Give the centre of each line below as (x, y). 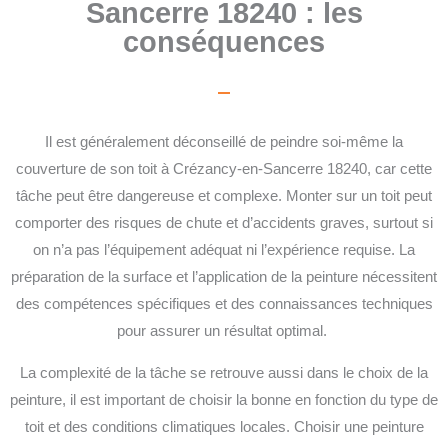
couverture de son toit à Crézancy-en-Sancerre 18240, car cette (224, 169)
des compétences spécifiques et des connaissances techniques (224, 304)
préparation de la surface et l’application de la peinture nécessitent (224, 277)
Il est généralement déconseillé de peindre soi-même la (224, 142)
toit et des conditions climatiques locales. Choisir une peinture (224, 426)
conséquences (224, 42)
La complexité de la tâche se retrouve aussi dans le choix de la (224, 372)
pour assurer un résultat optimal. (224, 331)
